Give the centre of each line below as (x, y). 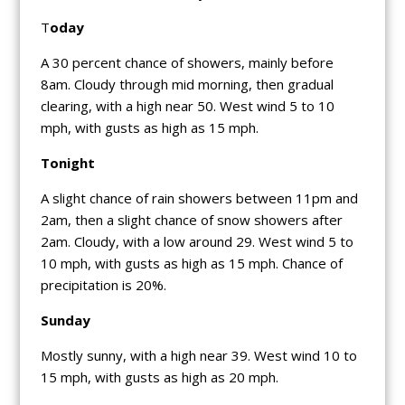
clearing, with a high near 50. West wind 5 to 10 (187, 105)
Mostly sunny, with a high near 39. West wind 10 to (198, 355)
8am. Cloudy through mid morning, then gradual (187, 84)
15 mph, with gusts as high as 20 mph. (159, 377)
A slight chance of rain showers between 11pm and (199, 198)
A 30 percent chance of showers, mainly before (187, 62)
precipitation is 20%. (103, 284)
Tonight (67, 162)
